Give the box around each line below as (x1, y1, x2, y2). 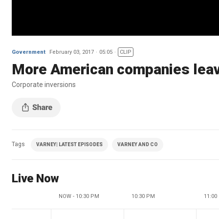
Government (12, 48, 45, 55)
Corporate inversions (12, 80, 76, 88)
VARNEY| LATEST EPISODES (36, 141, 103, 147)
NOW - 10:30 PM (59, 193, 99, 199)
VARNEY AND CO (117, 141, 158, 147)
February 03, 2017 (49, 48, 94, 55)
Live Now (12, 171, 59, 185)
